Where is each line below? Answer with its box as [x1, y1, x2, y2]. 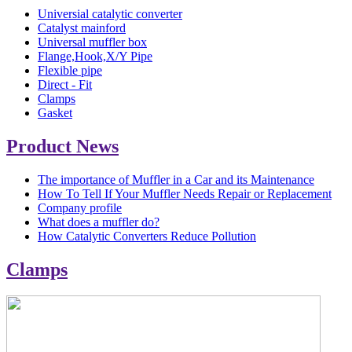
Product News [6, 135, 119, 156]
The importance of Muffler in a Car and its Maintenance [38, 172, 314, 186]
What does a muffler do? [38, 214, 159, 229]
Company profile [38, 200, 122, 214]
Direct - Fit [38, 77, 92, 91]
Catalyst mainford [38, 20, 126, 35]
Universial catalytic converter [38, 6, 182, 20]
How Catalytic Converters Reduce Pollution [38, 229, 256, 243]
